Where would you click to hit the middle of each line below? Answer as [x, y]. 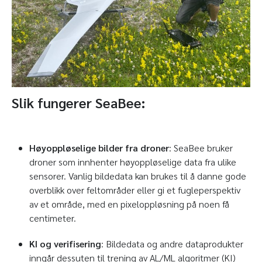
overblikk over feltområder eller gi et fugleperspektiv [135, 189]
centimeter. [53, 218]
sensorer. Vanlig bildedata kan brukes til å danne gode [138, 175]
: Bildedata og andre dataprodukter [172, 243]
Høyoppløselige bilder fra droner [99, 147]
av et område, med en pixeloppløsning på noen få [129, 204]
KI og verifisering [65, 243]
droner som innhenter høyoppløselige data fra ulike [133, 161]
